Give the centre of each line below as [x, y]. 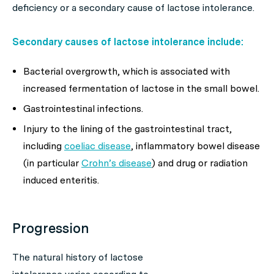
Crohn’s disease [117, 163]
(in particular [52, 163]
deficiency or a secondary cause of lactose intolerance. [133, 8]
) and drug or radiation [200, 163]
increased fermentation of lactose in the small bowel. [141, 88]
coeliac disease [98, 146]
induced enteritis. [61, 180]
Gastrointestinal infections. [83, 109]
